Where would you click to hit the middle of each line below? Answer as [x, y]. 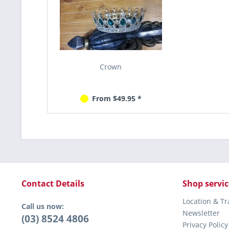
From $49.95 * [117, 98]
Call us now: [43, 206]
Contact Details [53, 184]
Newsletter [201, 213]
